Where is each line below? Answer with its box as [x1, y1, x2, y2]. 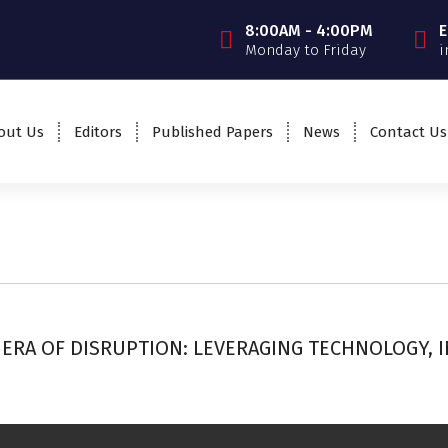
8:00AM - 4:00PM [244, 20, 373, 40]
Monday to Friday [244, 40, 366, 59]
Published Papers [151, 122, 273, 141]
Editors [73, 122, 122, 141]
